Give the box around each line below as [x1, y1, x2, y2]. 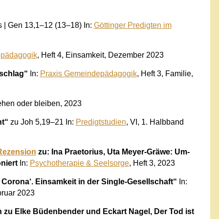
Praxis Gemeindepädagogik [40, 69, 137, 78]
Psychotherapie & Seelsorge [29, 158, 129, 167]
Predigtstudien [75, 117, 126, 126]
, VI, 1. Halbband [126, 117, 184, 126]
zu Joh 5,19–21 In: [10, 117, 76, 126]
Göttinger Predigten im [93, 21, 172, 29]
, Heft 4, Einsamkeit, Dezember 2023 [37, 50, 164, 59]
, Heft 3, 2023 [129, 158, 175, 167]
